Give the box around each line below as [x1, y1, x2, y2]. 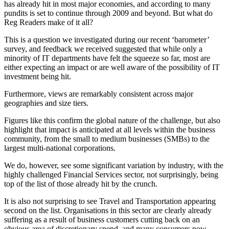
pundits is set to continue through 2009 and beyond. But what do [4, 9, 213, 17]
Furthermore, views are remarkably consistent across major [4, 89, 193, 98]
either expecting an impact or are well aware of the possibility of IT [4, 63, 220, 72]
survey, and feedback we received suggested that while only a [4, 44, 202, 53]
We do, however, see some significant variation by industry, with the [4, 161, 223, 170]
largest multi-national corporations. [4, 144, 116, 152]
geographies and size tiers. [4, 99, 88, 107]
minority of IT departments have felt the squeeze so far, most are [4, 54, 210, 62]
